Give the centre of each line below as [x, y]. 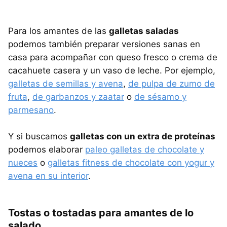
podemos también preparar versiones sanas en [104, 44]
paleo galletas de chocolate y [145, 149]
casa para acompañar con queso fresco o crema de [113, 57]
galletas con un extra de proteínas [143, 136]
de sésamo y [160, 97]
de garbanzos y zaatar [78, 97]
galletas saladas [144, 31]
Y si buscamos [39, 136]
